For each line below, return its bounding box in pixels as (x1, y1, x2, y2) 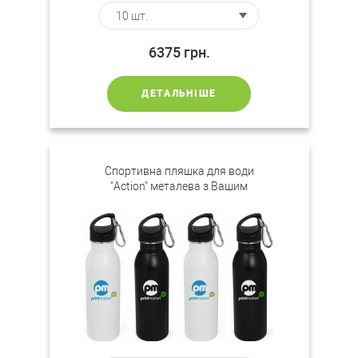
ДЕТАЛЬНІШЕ (141, 88, 217, 99)
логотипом (150, 195, 208, 208)
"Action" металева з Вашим (110, 180, 248, 193)
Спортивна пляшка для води (104, 165, 254, 177)
